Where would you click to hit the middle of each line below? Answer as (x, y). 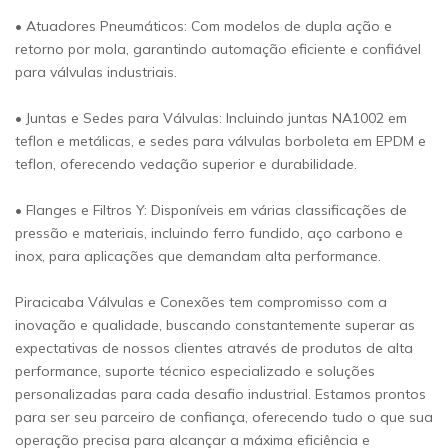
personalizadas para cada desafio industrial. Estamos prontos (220, 394)
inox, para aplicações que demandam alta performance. (198, 256)
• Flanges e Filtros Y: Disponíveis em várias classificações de (211, 210)
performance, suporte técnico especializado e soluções (195, 371)
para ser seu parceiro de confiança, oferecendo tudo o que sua (224, 417)
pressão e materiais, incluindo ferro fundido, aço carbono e (209, 233)
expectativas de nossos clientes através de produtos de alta (214, 348)
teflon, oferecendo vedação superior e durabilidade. (186, 164)
